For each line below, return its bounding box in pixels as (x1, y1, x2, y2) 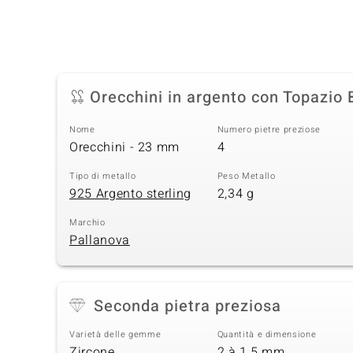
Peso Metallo (217, 169, 276, 184)
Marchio (69, 216, 106, 230)
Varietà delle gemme (69, 328, 162, 342)
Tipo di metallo (69, 169, 136, 184)
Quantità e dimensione (217, 328, 317, 342)
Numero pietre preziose (217, 123, 321, 137)
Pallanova (69, 230, 130, 250)
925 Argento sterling (69, 184, 191, 203)
